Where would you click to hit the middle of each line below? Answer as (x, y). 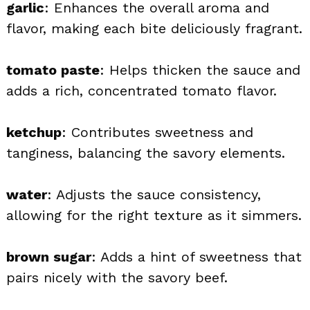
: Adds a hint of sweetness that (197, 256)
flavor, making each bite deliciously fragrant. (154, 28)
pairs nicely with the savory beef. (117, 277)
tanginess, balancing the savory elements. (146, 153)
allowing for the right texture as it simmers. (154, 215)
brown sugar (49, 256)
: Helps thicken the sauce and (200, 70)
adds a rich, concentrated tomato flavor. (142, 90)
